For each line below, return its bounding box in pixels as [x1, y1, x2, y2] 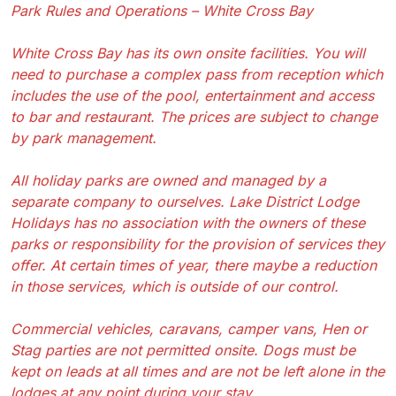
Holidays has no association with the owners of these [11, 213, 365, 232]
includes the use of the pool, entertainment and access [11, 86, 374, 104]
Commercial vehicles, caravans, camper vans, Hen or [11, 319, 367, 338]
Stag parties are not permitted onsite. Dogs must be [11, 340, 355, 359]
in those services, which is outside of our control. [11, 277, 339, 295]
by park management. [11, 128, 156, 147]
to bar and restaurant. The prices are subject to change [11, 107, 377, 126]
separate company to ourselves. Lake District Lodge [11, 192, 359, 210]
